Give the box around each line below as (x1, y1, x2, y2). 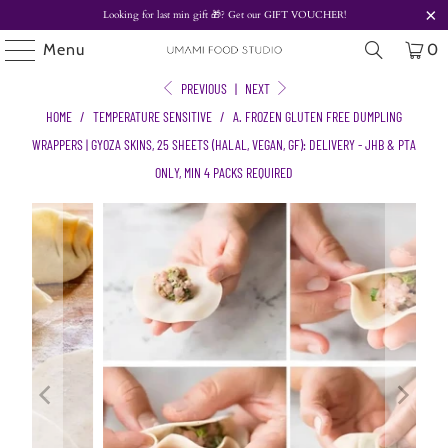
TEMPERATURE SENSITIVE (93, 108, 212, 125)
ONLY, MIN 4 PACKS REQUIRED (155, 164, 293, 181)
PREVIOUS (177, 80, 227, 97)
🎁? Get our (210, 7, 261, 22)
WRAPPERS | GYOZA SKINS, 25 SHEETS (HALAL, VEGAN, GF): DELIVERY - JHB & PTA (32, 136, 416, 153)
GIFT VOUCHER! (260, 7, 346, 22)
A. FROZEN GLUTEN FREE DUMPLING (233, 108, 402, 125)
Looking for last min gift (102, 7, 211, 22)
